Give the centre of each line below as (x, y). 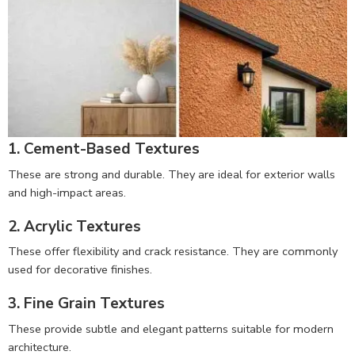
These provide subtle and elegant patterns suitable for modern (171, 328)
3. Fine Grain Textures (86, 304)
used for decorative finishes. (80, 270)
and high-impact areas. (67, 192)
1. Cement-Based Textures (104, 149)
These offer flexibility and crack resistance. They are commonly (173, 252)
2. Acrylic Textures (74, 226)
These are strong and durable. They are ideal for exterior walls (172, 174)
